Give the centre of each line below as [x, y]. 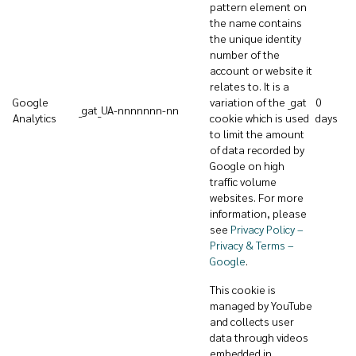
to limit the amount [257, 133]
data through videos [259, 337]
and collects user [252, 321]
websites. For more [257, 197]
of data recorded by [257, 149]
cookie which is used [259, 118]
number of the [245, 54]
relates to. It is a [250, 86]
